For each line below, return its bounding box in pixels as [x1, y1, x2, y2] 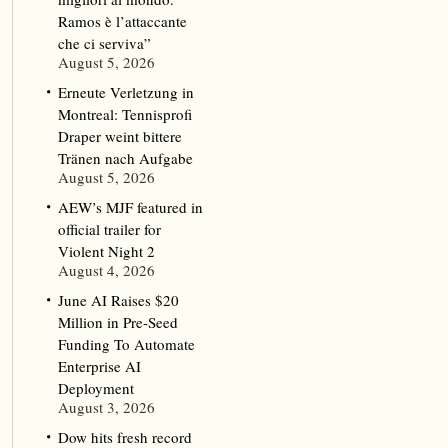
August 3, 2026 [57, 397, 155, 417]
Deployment [57, 378, 134, 398]
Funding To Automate [57, 334, 195, 354]
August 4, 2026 [57, 260, 155, 280]
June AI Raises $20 [57, 290, 179, 310]
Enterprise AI [57, 356, 141, 376]
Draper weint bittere [57, 126, 182, 146]
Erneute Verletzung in [57, 82, 194, 102]
